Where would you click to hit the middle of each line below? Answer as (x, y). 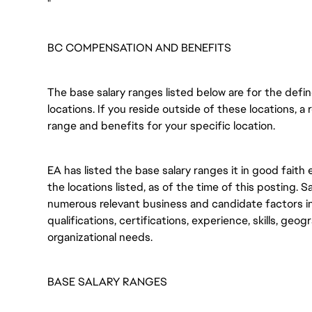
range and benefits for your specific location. (161, 126)
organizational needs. (100, 237)
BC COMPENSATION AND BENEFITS (139, 48)
